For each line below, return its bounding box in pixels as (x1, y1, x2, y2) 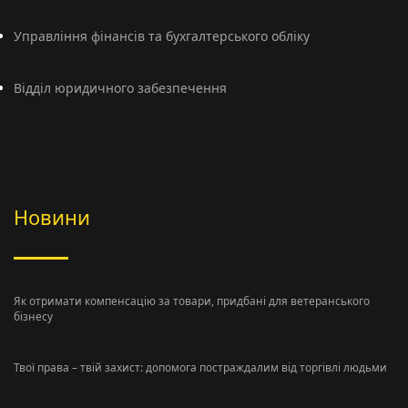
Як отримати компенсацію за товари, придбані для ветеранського (14, 293, 370, 309)
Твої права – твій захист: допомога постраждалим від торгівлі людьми (14, 360, 387, 375)
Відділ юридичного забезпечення (14, 79, 227, 97)
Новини (14, 204, 90, 231)
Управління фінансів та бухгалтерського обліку (14, 27, 310, 46)
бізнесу (14, 309, 53, 324)
